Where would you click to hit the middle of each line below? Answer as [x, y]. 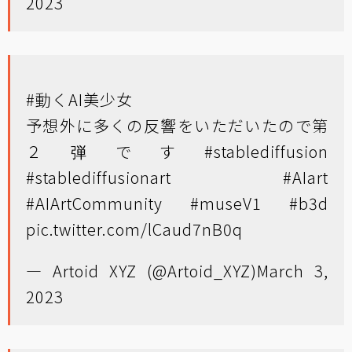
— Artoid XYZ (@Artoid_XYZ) [141, 271]
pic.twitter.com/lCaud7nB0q [134, 229]
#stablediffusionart [99, 177]
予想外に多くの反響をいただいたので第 [177, 125]
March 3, [293, 271]
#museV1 [226, 203]
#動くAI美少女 [79, 99]
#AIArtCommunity [94, 203]
